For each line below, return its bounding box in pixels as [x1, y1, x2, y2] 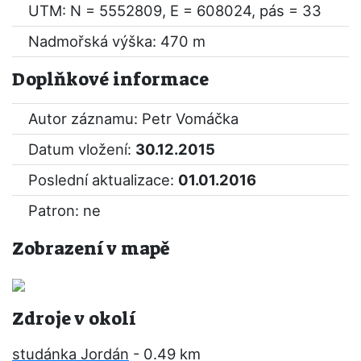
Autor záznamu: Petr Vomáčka [28, 110, 239, 127]
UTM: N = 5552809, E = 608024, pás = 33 [28, 2, 322, 19]
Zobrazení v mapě [12, 237, 170, 260]
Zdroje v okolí [12, 307, 135, 330]
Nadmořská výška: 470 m [28, 32, 205, 50]
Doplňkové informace [12, 68, 209, 91]
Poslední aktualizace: [28, 171, 178, 189]
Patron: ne [28, 201, 101, 219]
